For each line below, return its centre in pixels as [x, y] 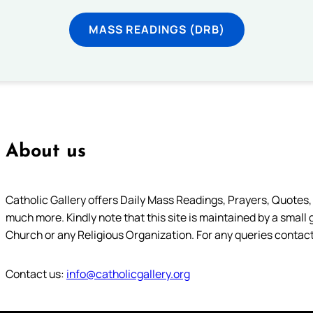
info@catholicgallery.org [128, 274]
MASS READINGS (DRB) [156, 30]
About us [45, 152]
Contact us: [36, 274]
